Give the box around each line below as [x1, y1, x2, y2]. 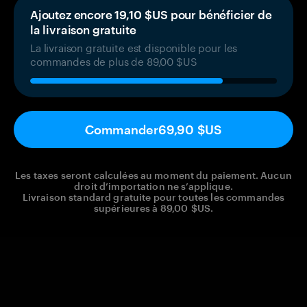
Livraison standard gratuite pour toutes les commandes [22, 191, 285, 203]
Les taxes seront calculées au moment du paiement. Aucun [15, 169, 292, 181]
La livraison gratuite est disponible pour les [30, 38, 238, 55]
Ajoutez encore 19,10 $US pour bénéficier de [30, 7, 272, 21]
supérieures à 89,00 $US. [93, 201, 214, 214]
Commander [84, 121, 158, 137]
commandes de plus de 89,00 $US [30, 51, 197, 69]
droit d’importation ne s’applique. [74, 180, 233, 192]
